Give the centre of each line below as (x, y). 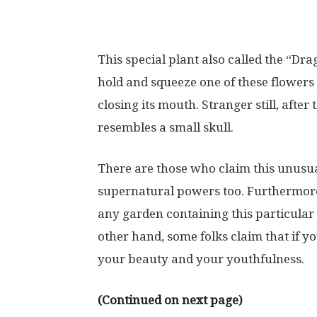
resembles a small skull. (166, 127)
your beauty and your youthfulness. (201, 259)
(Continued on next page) (170, 300)
